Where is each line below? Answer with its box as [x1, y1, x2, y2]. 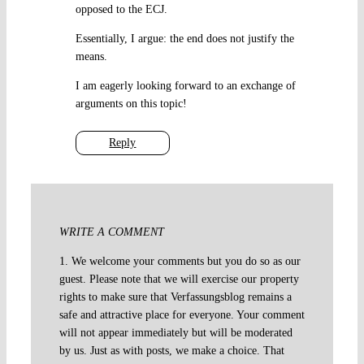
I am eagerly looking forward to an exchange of [75, 79, 296, 92]
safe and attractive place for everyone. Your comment [58, 308, 305, 321]
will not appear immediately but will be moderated [58, 326, 292, 339]
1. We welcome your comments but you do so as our [58, 254, 301, 267]
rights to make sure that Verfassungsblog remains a [58, 290, 292, 303]
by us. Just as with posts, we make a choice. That [58, 344, 284, 357]
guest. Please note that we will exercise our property [58, 272, 299, 285]
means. [75, 50, 107, 63]
